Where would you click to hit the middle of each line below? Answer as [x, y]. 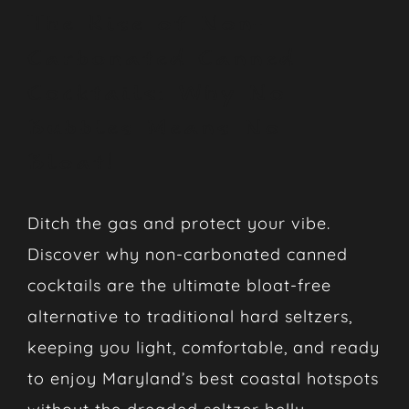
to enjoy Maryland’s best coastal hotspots [203, 378]
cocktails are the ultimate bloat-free [179, 285]
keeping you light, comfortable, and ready [203, 347]
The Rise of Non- [146, 24]
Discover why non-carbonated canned [187, 254]
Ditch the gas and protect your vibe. [178, 223]
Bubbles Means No [154, 128]
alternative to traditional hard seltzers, [189, 316]
